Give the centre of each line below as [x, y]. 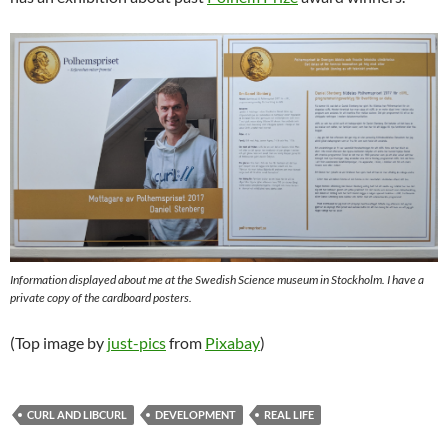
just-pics [136, 342]
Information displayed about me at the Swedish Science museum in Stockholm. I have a [217, 279]
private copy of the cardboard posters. [101, 297]
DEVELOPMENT [195, 414]
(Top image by [58, 342]
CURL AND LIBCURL [77, 414]
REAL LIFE [289, 414]
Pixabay [232, 342]
